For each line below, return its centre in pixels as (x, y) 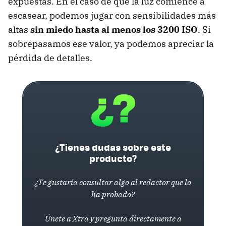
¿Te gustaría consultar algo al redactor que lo (113, 182)
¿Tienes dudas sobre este (113, 147)
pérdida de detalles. (50, 58)
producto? (113, 158)
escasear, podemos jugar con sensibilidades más (112, 16)
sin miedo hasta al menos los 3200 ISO (114, 30)
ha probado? (113, 194)
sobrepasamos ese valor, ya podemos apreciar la (111, 44)
